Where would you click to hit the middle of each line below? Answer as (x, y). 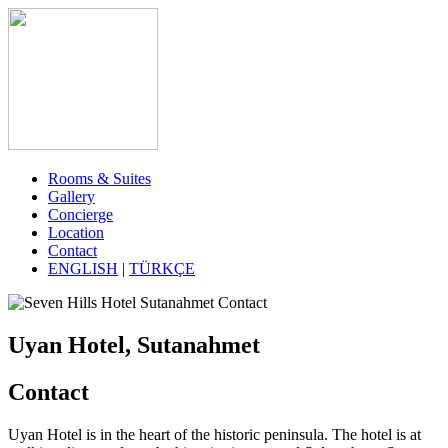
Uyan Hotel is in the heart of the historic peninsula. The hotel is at (214, 434)
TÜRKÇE (162, 268)
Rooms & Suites (99, 178)
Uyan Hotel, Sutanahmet (134, 344)
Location (76, 232)
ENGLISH (83, 268)
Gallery (71, 196)
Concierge (80, 214)
